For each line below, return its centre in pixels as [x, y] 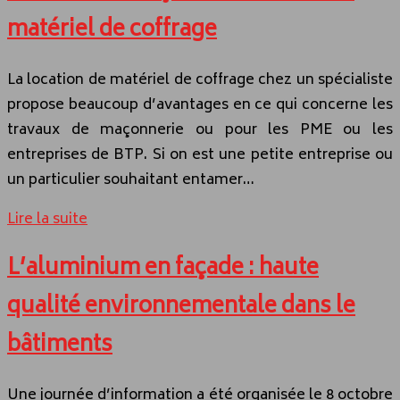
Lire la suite [47, 220]
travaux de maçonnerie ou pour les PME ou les [200, 131]
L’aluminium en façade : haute [163, 270]
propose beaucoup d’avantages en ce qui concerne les [200, 106]
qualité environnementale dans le [181, 308]
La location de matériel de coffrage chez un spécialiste [200, 81]
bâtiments [60, 346]
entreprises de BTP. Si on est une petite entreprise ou [200, 156]
